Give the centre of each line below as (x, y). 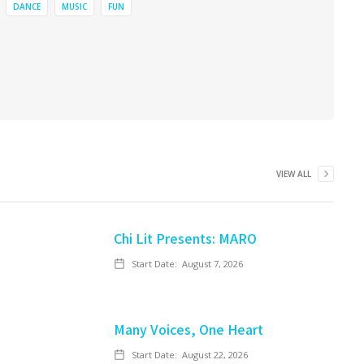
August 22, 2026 (215, 355)
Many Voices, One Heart (188, 329)
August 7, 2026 (212, 264)
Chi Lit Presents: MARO (185, 238)
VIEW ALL (294, 174)
